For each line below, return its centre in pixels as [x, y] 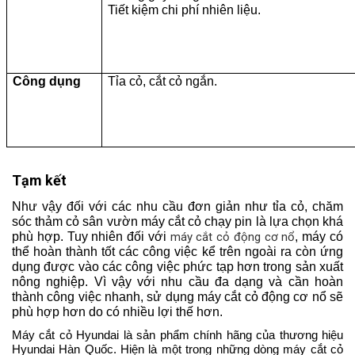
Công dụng [47, 81]
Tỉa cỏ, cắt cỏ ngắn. [162, 81]
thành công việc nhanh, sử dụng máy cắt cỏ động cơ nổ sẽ [177, 297]
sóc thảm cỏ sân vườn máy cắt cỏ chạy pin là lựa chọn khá [177, 222]
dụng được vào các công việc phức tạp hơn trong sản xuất [177, 267]
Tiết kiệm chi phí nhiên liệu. [184, 10]
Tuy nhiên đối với [118, 237]
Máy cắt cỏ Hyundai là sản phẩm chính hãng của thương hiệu [177, 334]
